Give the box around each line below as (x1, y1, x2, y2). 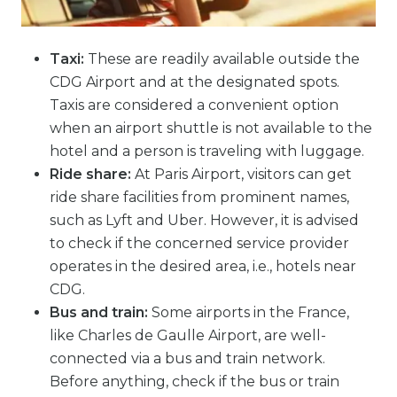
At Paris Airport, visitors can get (131, 165, 352, 183)
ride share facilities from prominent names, (50, 188, 349, 206)
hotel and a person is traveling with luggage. (50, 142, 364, 160)
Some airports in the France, (152, 303, 349, 321)
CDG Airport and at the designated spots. (50, 73, 339, 90)
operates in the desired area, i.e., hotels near (50, 257, 356, 275)
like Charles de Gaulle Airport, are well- (50, 326, 326, 344)
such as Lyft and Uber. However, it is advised (50, 211, 359, 229)
